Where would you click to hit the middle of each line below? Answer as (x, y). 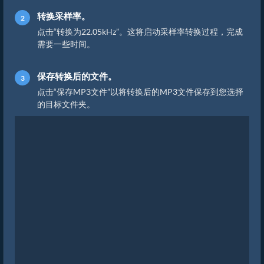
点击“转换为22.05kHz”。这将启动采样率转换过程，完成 (140, 32)
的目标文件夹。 (66, 104)
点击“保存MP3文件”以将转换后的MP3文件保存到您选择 (140, 92)
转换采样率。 (64, 16)
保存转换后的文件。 (77, 76)
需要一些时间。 (66, 44)
